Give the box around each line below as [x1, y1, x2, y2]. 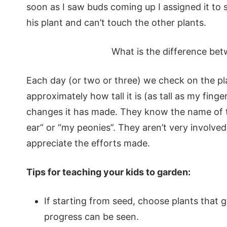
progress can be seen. [44, 211, 139, 222]
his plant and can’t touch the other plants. [26, 17, 206, 28]
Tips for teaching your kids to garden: [26, 167, 191, 178]
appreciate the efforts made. [26, 138, 150, 149]
